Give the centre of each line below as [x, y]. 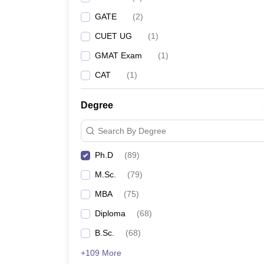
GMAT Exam [118, 55]
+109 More [101, 253]
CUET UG [113, 36]
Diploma [110, 213]
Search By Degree [132, 131]
